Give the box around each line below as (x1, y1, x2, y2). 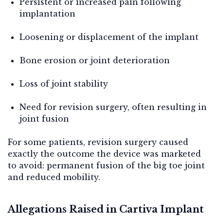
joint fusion (19, 113, 69, 124)
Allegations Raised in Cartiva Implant (8, 203, 204, 215)
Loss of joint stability (19, 78, 108, 89)
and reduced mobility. (8, 172, 100, 182)
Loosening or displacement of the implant (19, 32, 199, 42)
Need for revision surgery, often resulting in (19, 102, 207, 112)
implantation (19, 8, 75, 18)
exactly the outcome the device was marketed (8, 148, 201, 159)
